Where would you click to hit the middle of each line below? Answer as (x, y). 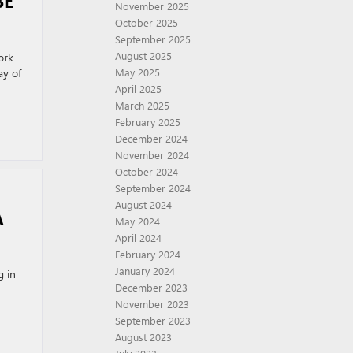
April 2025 (138, 89)
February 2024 (148, 254)
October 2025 (147, 22)
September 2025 (153, 39)
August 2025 (143, 56)
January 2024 (145, 271)
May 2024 (137, 221)
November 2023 (152, 304)
